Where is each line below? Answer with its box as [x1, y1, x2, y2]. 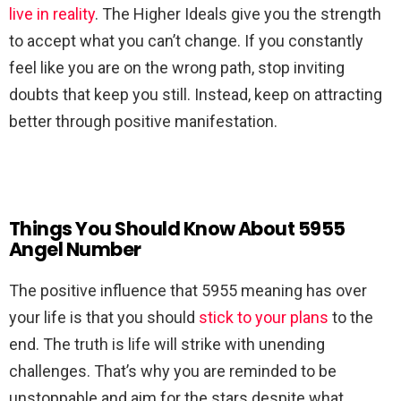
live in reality [9, 4, 95, 24]
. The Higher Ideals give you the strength [95, 4, 381, 24]
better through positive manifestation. [9, 112, 281, 132]
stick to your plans [199, 308, 328, 328]
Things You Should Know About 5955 [9, 216, 346, 243]
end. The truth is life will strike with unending [9, 335, 325, 354]
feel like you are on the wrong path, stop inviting [9, 58, 345, 78]
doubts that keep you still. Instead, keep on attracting [9, 85, 382, 105]
